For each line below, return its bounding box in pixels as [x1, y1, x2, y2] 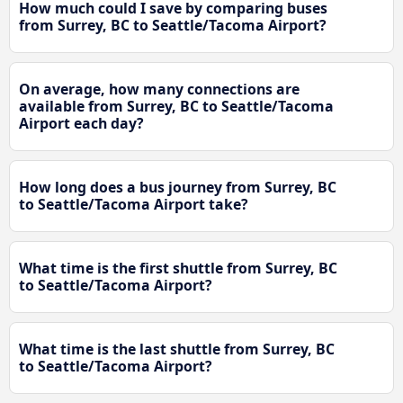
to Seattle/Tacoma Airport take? [19, 194, 248, 215]
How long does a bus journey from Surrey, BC [19, 177, 336, 198]
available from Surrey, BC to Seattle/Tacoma [19, 96, 334, 117]
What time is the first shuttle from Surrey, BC [19, 258, 337, 279]
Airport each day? [19, 113, 144, 134]
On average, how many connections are [19, 79, 300, 100]
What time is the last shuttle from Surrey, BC [19, 339, 335, 360]
